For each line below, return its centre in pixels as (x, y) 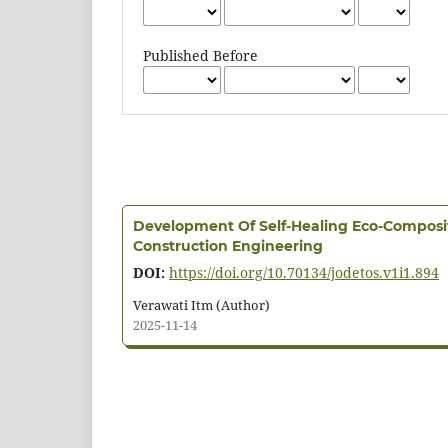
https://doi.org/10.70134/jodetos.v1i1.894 (304, 273)
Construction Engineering (228, 246)
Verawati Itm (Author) (201, 305)
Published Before (201, 56)
